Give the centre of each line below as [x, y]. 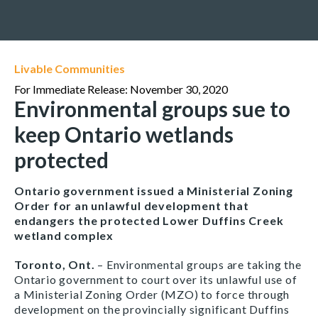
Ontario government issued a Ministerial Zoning [154, 191]
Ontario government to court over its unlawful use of [156, 279]
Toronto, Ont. [55, 264]
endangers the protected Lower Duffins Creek [149, 220]
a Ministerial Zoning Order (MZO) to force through [152, 294]
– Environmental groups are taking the [198, 264]
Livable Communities [70, 68]
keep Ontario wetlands [124, 134]
